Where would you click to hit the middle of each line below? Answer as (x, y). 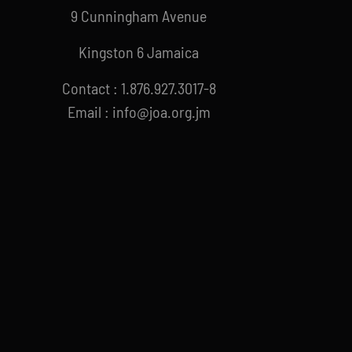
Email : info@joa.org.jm (139, 112)
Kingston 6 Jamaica (139, 52)
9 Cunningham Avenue (139, 16)
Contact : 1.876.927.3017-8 (139, 88)
